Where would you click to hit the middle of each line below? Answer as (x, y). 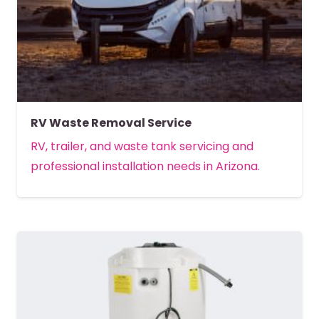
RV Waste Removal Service (111, 123)
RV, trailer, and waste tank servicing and (142, 147)
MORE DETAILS (163, 214)
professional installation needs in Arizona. (146, 167)
